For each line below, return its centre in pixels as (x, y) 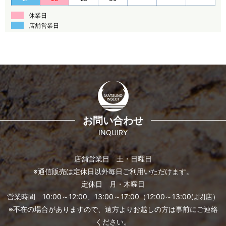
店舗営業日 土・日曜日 (113, 158)
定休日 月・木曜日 (113, 184)
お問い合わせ (113, 120)
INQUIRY (113, 132)
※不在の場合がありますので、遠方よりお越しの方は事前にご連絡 (113, 209)
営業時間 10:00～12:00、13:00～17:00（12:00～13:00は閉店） (113, 196)
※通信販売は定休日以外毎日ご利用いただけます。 (113, 171)
